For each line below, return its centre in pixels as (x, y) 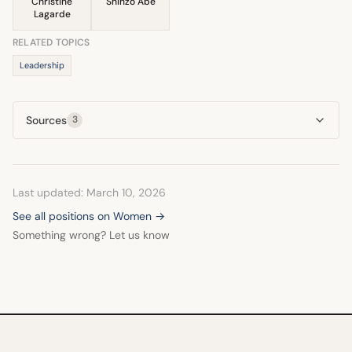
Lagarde (52, 14)
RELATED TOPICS (51, 42)
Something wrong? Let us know (91, 235)
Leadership (42, 65)
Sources (46, 120)
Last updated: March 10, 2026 (89, 192)
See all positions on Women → (89, 216)
